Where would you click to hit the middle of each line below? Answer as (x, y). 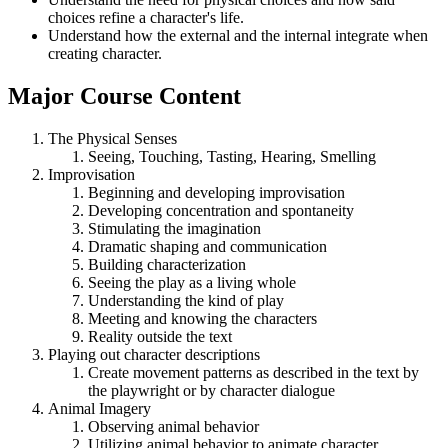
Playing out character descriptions (154, 355)
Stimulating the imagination (174, 229)
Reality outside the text (160, 337)
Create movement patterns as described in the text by (253, 373)
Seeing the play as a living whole (192, 283)
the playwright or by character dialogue (211, 391)
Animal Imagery (99, 409)
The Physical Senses (112, 139)
